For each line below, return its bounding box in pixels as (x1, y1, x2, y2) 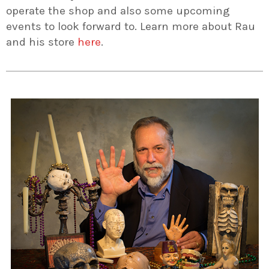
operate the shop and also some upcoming (6, 4, 230, 18)
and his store (6, 35, 77, 49)
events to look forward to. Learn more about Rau (6, 20, 255, 34)
